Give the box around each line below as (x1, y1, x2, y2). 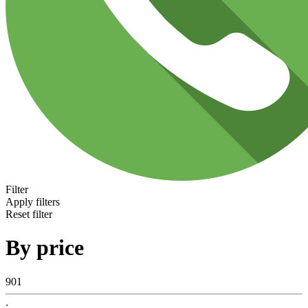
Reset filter (5, 208, 52, 220)
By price (5, 235, 84, 261)
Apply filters (5, 196, 60, 208)
